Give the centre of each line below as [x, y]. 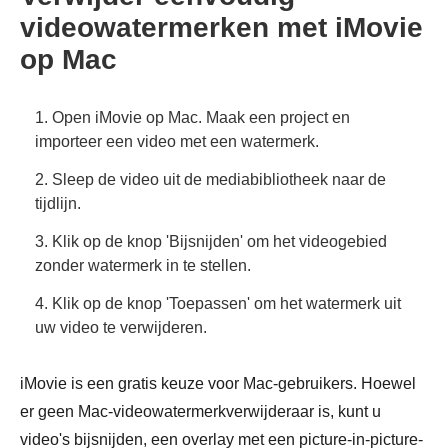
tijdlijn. [58, 203]
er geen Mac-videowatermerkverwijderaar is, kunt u [200, 411]
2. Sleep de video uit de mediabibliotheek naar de [210, 179]
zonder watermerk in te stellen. [143, 265]
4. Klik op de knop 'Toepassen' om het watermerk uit [218, 303]
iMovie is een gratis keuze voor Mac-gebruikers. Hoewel [218, 383]
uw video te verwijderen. [121, 327]
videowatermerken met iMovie [221, 27]
